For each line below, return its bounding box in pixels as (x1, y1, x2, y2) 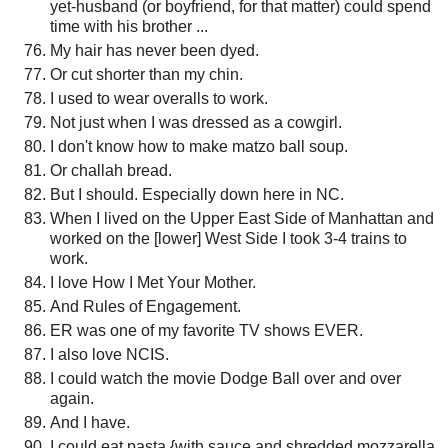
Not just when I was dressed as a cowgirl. (50, 114, 342, 132)
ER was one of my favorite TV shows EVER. (50, 321, 363, 339)
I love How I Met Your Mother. (50, 273, 256, 291)
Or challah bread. (50, 162, 172, 180)
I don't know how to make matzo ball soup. (50, 138, 348, 156)
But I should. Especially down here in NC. (50, 186, 344, 204)
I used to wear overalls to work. (50, 90, 268, 108)
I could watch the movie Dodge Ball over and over (50, 369, 401, 387)
